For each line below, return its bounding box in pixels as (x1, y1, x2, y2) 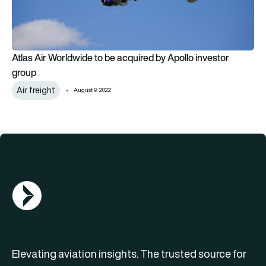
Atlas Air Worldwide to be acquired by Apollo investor (12, 50, 229, 65)
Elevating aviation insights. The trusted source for (12, 246, 246, 262)
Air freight (17, 84, 55, 97)
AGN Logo (11, 181, 55, 195)
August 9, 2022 (74, 86, 111, 94)
